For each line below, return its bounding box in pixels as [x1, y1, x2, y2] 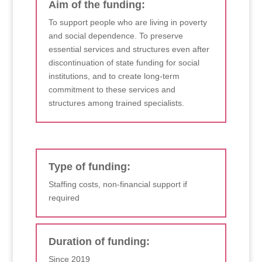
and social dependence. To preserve [48, 30, 183, 40]
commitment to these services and [48, 84, 175, 94]
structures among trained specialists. [48, 98, 184, 108]
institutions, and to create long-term [48, 71, 180, 81]
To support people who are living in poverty [48, 17, 207, 27]
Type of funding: [48, 160, 130, 173]
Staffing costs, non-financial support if [48, 179, 187, 189]
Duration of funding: [48, 235, 150, 247]
